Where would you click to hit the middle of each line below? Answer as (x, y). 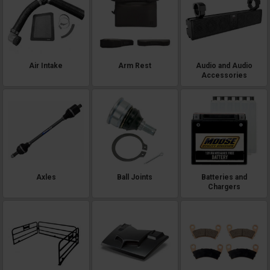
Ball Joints (135, 177)
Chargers (224, 187)
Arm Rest (135, 66)
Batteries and (224, 177)
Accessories (224, 76)
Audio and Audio (224, 66)
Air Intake (46, 66)
